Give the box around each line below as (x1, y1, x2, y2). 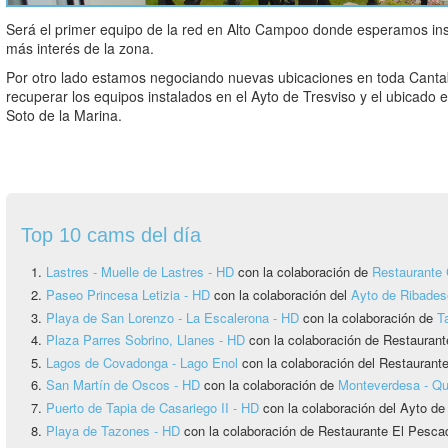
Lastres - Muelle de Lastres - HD (46, 262, 234, 282)
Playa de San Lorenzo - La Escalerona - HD (46, 307, 299, 327)
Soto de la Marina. (6, 105, 122, 126)
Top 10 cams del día (21, 223, 201, 247)
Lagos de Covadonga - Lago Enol (46, 352, 242, 372)
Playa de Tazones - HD (46, 420, 180, 440)
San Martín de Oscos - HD (46, 375, 200, 395)
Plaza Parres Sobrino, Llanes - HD (46, 330, 249, 350)
